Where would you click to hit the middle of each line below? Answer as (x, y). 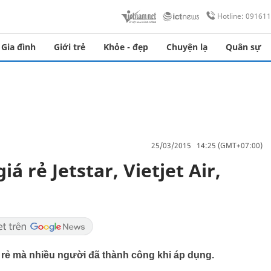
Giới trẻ (70, 47)
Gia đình (18, 47)
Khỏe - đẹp (126, 47)
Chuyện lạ (187, 47)
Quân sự (243, 47)
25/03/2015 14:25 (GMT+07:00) (207, 145)
